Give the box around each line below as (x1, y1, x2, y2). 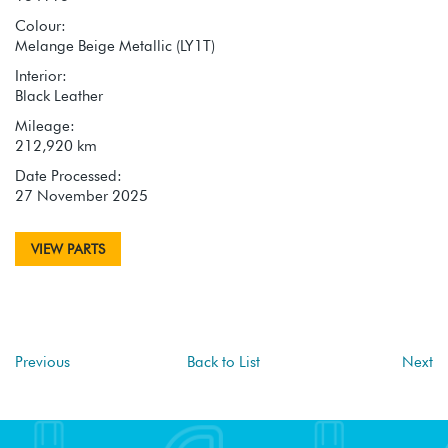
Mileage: (15, 116, 75, 135)
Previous (15, 352, 70, 371)
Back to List (187, 352, 261, 371)
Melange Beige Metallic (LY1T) (15, 36, 215, 55)
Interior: (15, 66, 67, 85)
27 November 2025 (15, 186, 148, 205)
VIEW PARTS (31, 240, 105, 257)
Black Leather (15, 86, 103, 105)
